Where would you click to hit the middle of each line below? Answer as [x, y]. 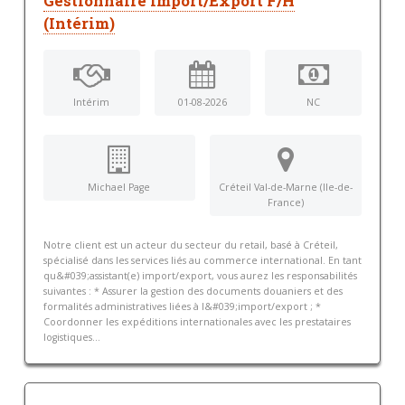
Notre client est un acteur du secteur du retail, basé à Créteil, [190, 245]
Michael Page [119, 188]
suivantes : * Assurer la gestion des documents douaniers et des [193, 291]
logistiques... [71, 337]
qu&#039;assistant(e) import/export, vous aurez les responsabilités [200, 276]
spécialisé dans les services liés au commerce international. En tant [202, 260]
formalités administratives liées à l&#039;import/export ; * [182, 306]
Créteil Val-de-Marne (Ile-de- [286, 188]
